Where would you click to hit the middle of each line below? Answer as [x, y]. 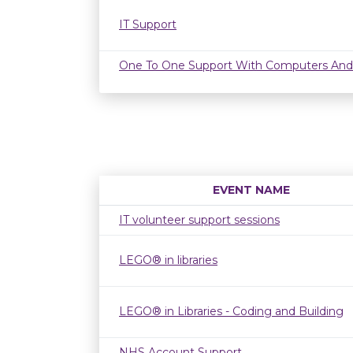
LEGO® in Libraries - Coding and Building [231, 311]
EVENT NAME [251, 190]
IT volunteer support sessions [199, 220]
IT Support [148, 24]
